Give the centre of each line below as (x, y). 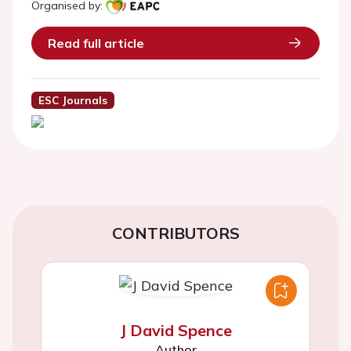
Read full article (96, 43)
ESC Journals (72, 100)
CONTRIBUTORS (175, 233)
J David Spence (175, 331)
